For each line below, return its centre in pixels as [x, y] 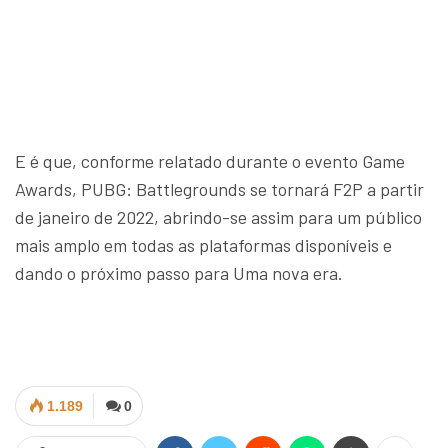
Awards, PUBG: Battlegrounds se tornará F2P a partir [219, 189]
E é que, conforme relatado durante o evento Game [210, 161]
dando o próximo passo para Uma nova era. [179, 273]
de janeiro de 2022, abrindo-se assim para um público [218, 217]
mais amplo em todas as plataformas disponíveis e [203, 245]
